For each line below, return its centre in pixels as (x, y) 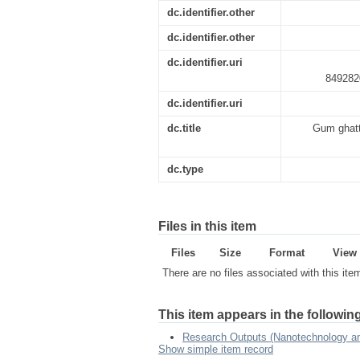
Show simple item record (216, 349)
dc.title (184, 128)
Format (286, 253)
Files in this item (207, 226)
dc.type (185, 169)
